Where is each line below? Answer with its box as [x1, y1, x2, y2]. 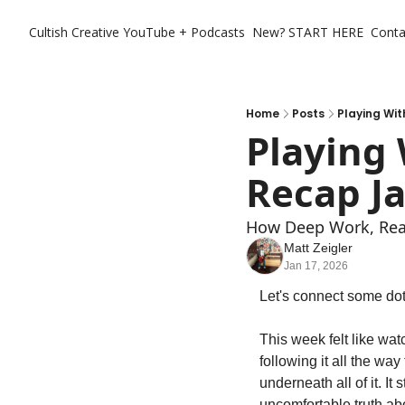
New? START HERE [252, 24, 363, 41]
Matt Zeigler [284, 240, 353, 255]
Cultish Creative [29, 24, 119, 41]
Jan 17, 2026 [284, 259, 348, 272]
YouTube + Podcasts [123, 24, 245, 41]
